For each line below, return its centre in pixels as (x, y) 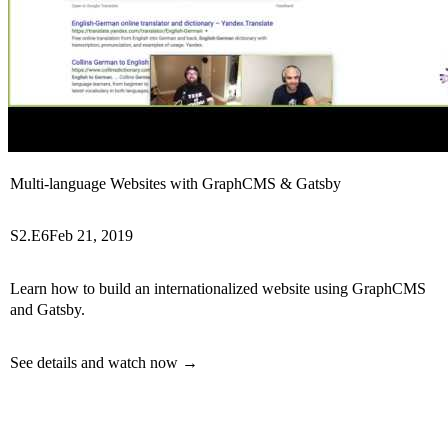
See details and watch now (94, 363)
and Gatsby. (47, 310)
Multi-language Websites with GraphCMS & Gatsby (175, 184)
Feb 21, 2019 (91, 236)
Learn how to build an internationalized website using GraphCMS (218, 289)
